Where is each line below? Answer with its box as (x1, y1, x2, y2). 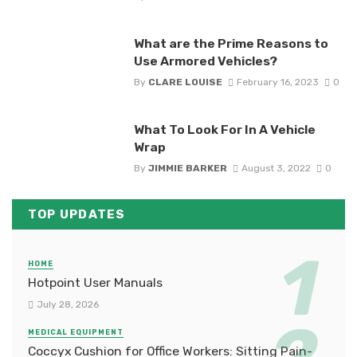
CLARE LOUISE (147, 76, 222, 88)
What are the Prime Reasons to (133, 35, 328, 51)
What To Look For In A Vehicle (133, 122, 316, 138)
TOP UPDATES (28, 207, 126, 222)
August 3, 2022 (241, 163, 311, 175)
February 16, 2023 (236, 76, 319, 88)
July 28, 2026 (36, 298, 99, 310)
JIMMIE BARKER (147, 163, 227, 175)
